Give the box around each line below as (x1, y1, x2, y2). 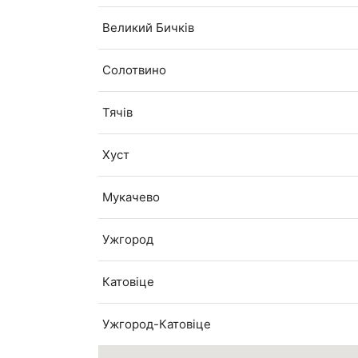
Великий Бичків (102, 20, 195, 36)
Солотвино (102, 62, 167, 78)
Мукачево (102, 189, 161, 205)
